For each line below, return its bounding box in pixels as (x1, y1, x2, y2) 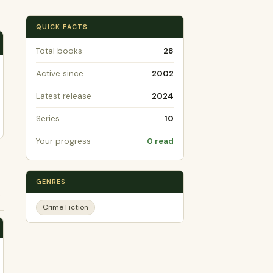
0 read (147, 136, 174, 146)
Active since (36, 68, 83, 79)
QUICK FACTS (36, 23, 88, 31)
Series (36, 113, 60, 124)
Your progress (36, 136, 91, 146)
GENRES (36, 177, 66, 186)
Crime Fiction (43, 202, 88, 212)
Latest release (36, 91, 91, 101)
